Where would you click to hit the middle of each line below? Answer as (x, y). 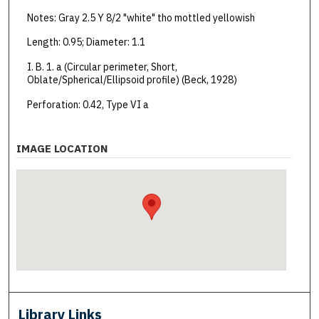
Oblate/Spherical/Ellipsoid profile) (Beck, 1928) (132, 80)
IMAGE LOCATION (62, 149)
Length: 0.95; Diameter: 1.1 (86, 42)
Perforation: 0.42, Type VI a (88, 104)
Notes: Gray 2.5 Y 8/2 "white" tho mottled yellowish (141, 17)
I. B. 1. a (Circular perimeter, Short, (102, 67)
